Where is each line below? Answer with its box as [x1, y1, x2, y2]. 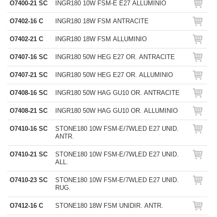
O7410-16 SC [10, 125, 47, 132]
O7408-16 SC [10, 89, 47, 96]
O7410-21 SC [10, 151, 47, 158]
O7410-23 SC [10, 176, 47, 184]
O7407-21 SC [10, 71, 47, 78]
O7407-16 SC [10, 53, 47, 61]
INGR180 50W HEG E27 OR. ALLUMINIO [55, 71, 173, 78]
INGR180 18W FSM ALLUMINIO [55, 35, 147, 43]
